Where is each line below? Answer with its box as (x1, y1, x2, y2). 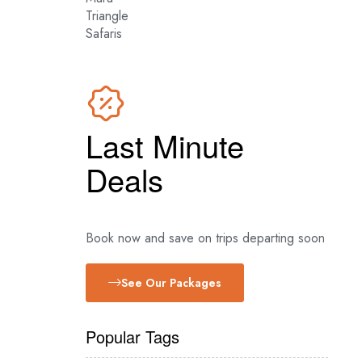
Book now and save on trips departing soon (86, 228, 325, 247)
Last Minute (86, 123, 244, 167)
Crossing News (175, 20, 263, 40)
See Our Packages (121, 274, 221, 291)
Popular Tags (86, 324, 179, 348)
